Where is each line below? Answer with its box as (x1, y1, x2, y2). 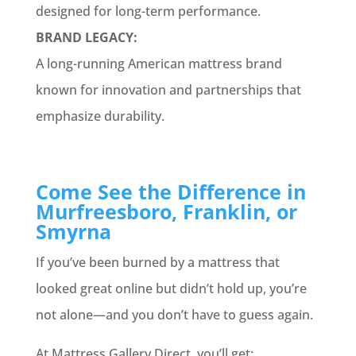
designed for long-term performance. (35, 2, 261, 20)
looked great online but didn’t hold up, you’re (35, 280, 307, 297)
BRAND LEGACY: (35, 29, 137, 46)
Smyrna (35, 218, 111, 245)
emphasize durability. (35, 107, 164, 125)
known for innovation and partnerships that (35, 81, 301, 99)
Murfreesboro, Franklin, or (35, 198, 297, 225)
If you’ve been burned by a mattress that (35, 253, 280, 271)
